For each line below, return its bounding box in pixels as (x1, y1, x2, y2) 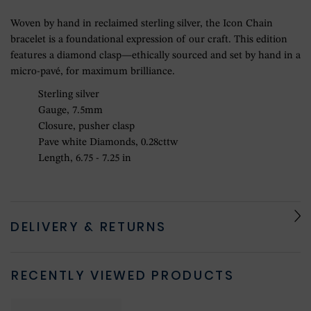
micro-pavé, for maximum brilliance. (10, 67, 175, 78)
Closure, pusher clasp (38, 121, 135, 133)
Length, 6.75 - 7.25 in (38, 153, 131, 165)
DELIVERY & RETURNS (10, 218, 167, 236)
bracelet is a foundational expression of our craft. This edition (10, 35, 287, 46)
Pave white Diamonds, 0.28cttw (38, 137, 178, 149)
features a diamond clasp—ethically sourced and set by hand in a (10, 51, 301, 62)
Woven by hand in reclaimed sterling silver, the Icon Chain (10, 19, 273, 30)
